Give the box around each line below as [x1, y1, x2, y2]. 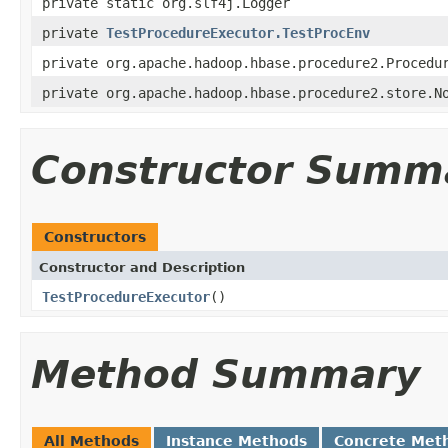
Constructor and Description [39, 259, 245, 275]
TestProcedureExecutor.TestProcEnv [106, 24, 370, 41]
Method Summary [31, 351, 420, 397]
